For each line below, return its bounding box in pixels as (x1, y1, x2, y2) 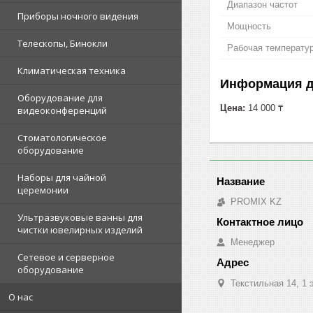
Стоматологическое (17, 131, 107, 144)
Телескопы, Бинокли (17, 37, 108, 50)
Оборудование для (17, 92, 103, 104)
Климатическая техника (17, 64, 126, 77)
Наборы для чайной (17, 171, 106, 184)
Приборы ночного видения (17, 10, 138, 22)
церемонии (17, 184, 68, 196)
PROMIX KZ (231, 196, 282, 207)
